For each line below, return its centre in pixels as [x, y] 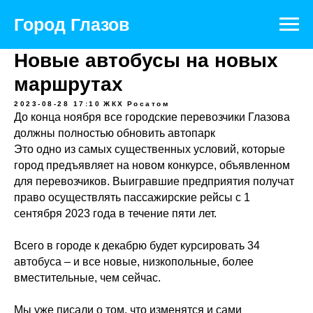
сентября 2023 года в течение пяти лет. [115, 213]
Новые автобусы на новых [146, 60]
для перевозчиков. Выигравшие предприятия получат [154, 181]
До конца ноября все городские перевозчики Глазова [152, 117]
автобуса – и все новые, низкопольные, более [134, 262]
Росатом [148, 104]
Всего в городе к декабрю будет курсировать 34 [137, 246]
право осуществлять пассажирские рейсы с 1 [132, 197]
